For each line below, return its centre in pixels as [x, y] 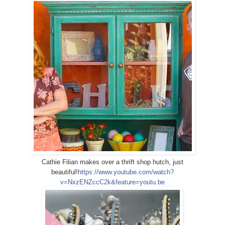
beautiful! [65, 172]
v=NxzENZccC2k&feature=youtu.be [113, 182]
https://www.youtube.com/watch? [126, 172]
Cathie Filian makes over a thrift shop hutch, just [113, 162]
